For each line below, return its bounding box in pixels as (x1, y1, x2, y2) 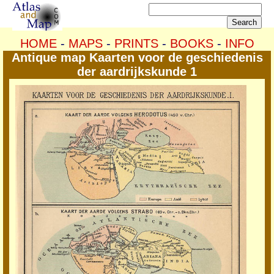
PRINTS (114, 37, 158, 50)
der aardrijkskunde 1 (77, 65, 197, 78)
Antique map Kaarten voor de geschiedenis (11, 51, 263, 64)
